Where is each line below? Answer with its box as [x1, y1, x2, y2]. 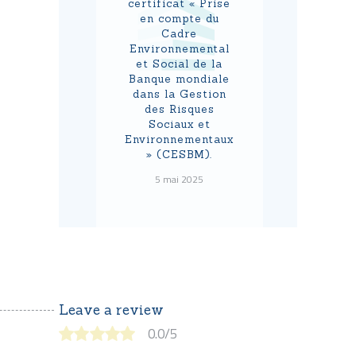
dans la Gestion [132, 87, 226, 101]
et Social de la [136, 56, 222, 71]
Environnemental [129, 41, 230, 56]
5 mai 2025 [155, 172, 203, 188]
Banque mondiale [129, 72, 230, 86]
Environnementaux [125, 132, 234, 146]
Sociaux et [148, 117, 211, 131]
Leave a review [59, 300, 164, 319]
